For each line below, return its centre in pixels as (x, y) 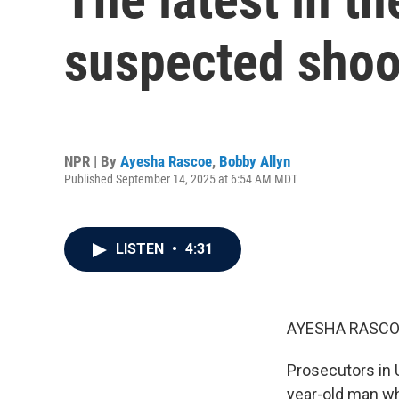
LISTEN (142, 249)
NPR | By (92, 161)
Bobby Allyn (255, 161)
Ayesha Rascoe (166, 161)
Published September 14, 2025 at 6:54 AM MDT (181, 179)
